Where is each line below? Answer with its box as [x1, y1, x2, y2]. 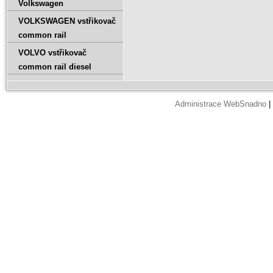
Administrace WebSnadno [174, 99, 266, 108]
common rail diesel [18, 62, 91, 71]
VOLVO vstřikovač [18, 48, 87, 57]
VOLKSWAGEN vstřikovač [18, 16, 116, 26]
